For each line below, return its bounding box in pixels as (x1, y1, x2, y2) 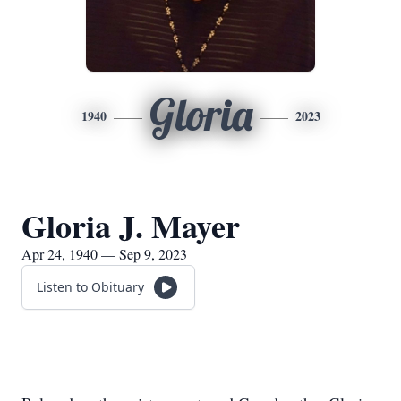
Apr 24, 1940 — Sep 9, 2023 (21, 244, 187, 263)
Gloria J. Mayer (21, 202, 240, 249)
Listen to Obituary (37, 278, 144, 295)
